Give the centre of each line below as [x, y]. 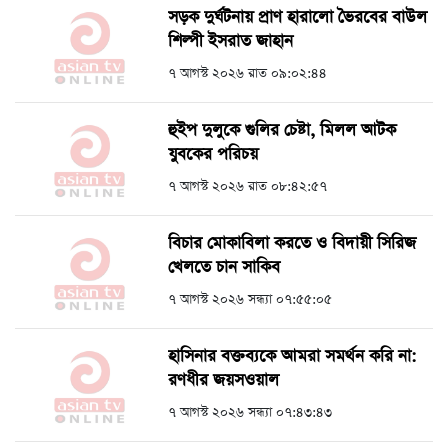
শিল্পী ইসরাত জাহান [230, 42]
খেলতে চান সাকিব [224, 268]
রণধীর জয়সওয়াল [223, 381]
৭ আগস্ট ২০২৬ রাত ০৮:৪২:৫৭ [247, 187]
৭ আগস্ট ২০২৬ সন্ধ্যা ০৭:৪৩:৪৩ [250, 413]
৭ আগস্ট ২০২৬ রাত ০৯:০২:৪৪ [247, 74]
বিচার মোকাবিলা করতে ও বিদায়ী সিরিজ [292, 244]
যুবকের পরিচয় [213, 155]
